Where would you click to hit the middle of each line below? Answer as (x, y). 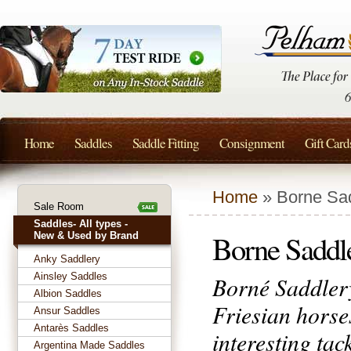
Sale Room (59, 206)
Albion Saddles (68, 293)
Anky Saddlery (67, 259)
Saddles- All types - (81, 224)
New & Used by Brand (86, 235)
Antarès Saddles (71, 328)
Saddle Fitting (166, 143)
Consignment (252, 143)
